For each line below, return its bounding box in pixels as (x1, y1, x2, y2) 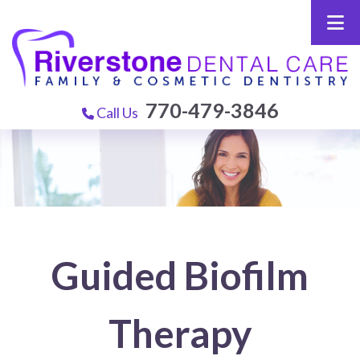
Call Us (93, 103, 143, 121)
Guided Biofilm (51, 252, 309, 299)
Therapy (108, 310, 252, 357)
